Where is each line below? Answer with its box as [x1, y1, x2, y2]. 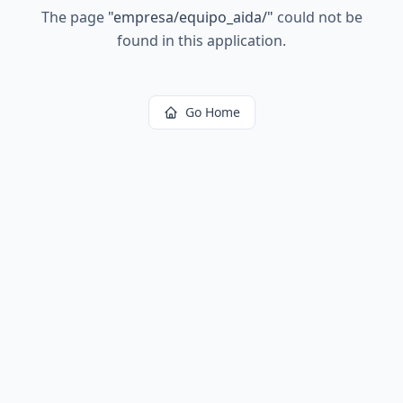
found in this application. [117, 31, 286, 50]
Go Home [184, 103, 240, 121]
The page [40, 7, 108, 27]
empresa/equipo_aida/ [112, 7, 267, 27]
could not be [273, 7, 363, 27]
